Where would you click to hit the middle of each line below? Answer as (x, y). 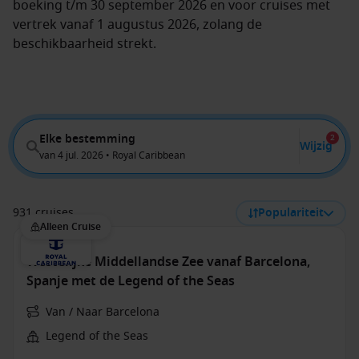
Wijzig (316, 146)
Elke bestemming (87, 139)
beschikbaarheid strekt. (85, 44)
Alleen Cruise (71, 227)
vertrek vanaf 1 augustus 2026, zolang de (137, 25)
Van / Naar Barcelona (103, 312)
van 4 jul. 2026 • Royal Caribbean (112, 155)
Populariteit (291, 213)
